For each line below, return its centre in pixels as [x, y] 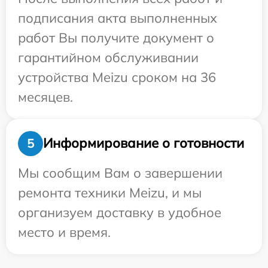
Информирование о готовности [144, 143]
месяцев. [45, 97]
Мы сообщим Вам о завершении [120, 173]
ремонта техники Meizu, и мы [110, 192]
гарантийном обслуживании [108, 57]
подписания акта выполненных [118, 18]
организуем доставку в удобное [120, 212]
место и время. [64, 232]
